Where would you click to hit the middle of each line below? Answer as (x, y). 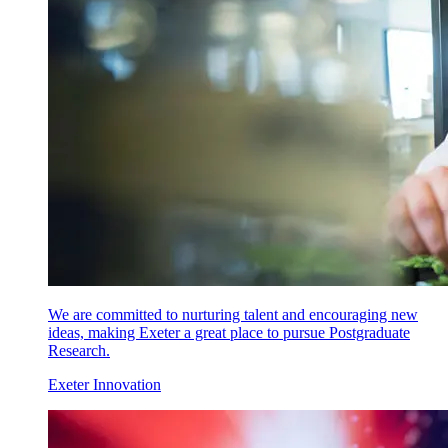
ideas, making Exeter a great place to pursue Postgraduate (229, 332)
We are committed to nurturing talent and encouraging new (233, 314)
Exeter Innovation (104, 384)
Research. (79, 350)
